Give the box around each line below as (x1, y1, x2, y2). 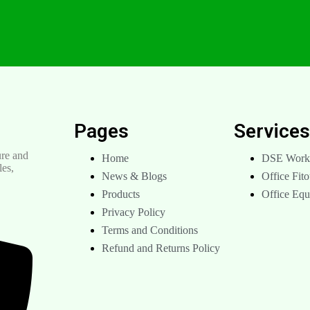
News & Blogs (102, 170, 167, 182)
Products (102, 188, 140, 200)
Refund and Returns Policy (102, 241, 221, 254)
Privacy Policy (102, 206, 166, 218)
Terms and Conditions (102, 224, 199, 236)
